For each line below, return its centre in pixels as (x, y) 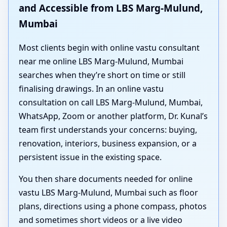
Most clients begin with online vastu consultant (109, 48)
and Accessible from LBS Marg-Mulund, (111, 8)
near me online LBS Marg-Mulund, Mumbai (101, 62)
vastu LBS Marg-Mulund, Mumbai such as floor (108, 193)
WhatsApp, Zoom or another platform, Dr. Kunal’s (113, 116)
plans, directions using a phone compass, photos (113, 206)
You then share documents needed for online (106, 179)
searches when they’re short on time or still (102, 75)
